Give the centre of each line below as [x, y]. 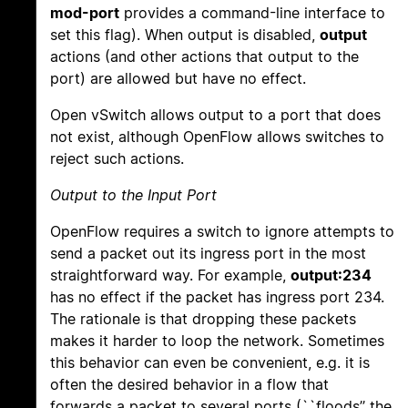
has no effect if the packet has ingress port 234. [217, 297]
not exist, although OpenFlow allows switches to [217, 137]
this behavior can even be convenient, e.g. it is [210, 363]
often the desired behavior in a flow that [189, 385]
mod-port [85, 13]
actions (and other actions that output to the [204, 57]
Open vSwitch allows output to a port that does [215, 115]
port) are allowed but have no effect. [178, 79]
